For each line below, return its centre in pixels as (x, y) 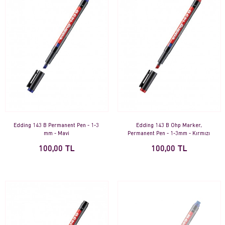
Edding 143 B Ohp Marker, (169, 126)
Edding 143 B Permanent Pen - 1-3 (56, 126)
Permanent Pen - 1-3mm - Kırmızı (169, 134)
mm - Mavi (56, 134)
